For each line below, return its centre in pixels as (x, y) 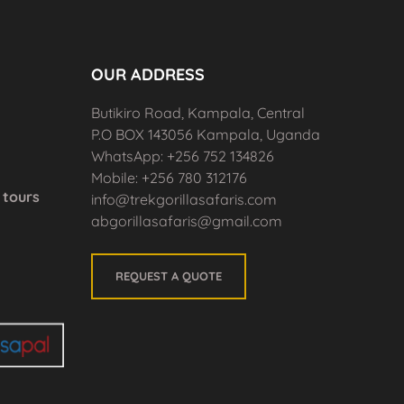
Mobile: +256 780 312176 (169, 178)
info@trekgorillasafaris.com (184, 199)
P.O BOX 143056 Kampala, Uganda (206, 134)
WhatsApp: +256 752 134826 (183, 156)
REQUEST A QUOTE (169, 276)
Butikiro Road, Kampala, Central (198, 113)
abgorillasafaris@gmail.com (187, 221)
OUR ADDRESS (148, 74)
